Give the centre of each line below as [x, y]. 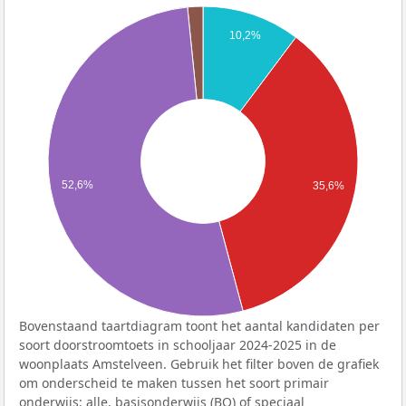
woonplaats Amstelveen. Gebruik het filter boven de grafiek [199, 364]
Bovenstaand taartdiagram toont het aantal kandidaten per [199, 326]
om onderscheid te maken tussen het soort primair [174, 383]
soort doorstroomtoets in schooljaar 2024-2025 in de [178, 345]
